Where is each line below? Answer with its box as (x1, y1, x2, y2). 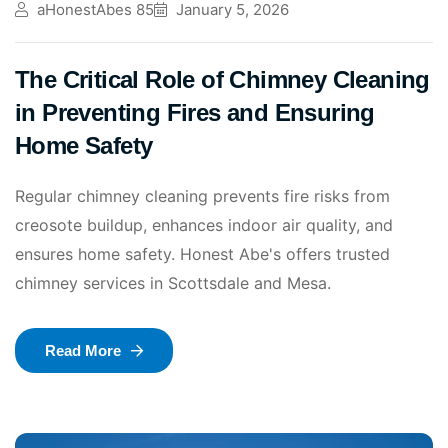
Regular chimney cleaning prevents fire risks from (15, 186, 390, 207)
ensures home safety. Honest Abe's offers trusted (15, 244, 390, 265)
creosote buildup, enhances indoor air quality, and (15, 215, 393, 236)
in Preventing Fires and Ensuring (15, 99, 375, 127)
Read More (45, 342, 121, 360)
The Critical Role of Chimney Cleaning (15, 66, 430, 94)
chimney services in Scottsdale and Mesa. (15, 273, 331, 294)
